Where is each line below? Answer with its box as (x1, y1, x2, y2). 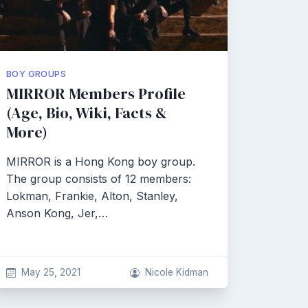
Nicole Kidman (145, 267, 208, 278)
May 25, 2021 (21, 267, 80, 278)
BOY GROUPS (6, 69, 66, 79)
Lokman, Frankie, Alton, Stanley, (6, 189, 178, 203)
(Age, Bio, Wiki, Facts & (6, 102, 167, 124)
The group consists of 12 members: (6, 172, 191, 186)
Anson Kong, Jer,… (6, 206, 108, 220)
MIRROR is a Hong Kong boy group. (6, 155, 195, 168)
